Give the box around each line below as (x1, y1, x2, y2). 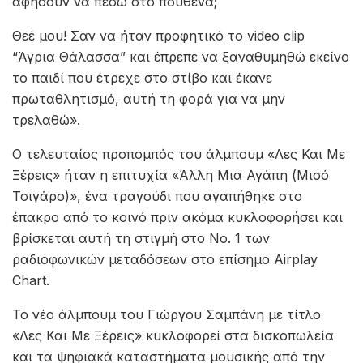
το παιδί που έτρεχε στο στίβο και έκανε (12, 69, 272, 86)
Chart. (12, 271, 49, 288)
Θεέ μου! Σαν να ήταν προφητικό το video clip (12, 27, 305, 44)
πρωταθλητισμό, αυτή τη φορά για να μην (12, 90, 285, 107)
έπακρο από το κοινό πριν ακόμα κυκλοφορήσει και (12, 208, 343, 225)
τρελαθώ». (12, 111, 80, 128)
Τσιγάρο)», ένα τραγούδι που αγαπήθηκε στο (12, 187, 302, 204)
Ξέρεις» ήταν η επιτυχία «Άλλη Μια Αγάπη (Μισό (12, 166, 329, 183)
